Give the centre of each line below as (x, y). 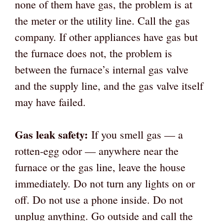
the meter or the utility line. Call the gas (102, 20)
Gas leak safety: (51, 134)
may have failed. (50, 102)
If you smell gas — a (135, 134)
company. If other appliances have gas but (106, 37)
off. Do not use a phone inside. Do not (99, 199)
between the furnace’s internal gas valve (102, 69)
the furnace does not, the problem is (93, 53)
